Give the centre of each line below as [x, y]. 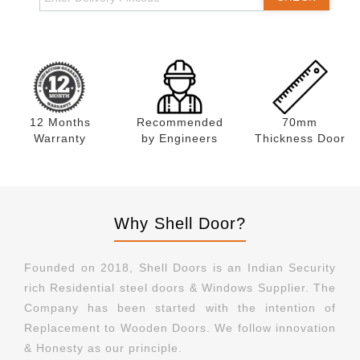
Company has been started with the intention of [180, 308]
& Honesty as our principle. [103, 348]
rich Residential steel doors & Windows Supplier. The [180, 288]
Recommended [180, 123]
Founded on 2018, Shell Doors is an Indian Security [180, 268]
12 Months [60, 123]
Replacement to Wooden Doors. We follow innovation [180, 328]
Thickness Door [300, 139]
